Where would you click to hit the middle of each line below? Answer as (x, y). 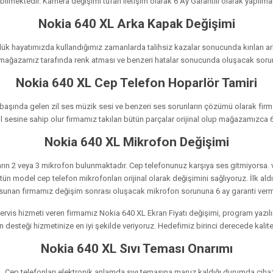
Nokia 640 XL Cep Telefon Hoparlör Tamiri (136, 83)
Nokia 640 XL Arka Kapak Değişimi (136, 23)
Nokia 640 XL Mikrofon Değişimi (136, 142)
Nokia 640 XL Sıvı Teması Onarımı (136, 248)
